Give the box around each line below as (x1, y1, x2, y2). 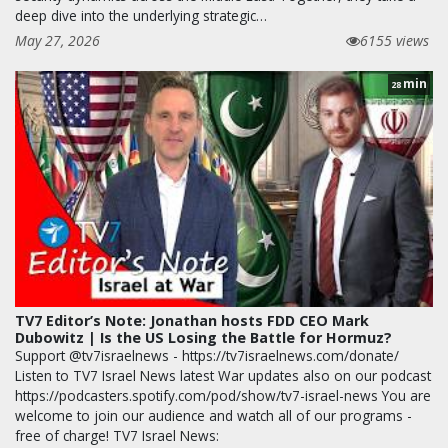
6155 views (360, 31, 429, 51)
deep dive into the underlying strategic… (15, 6, 267, 26)
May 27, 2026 (15, 31, 100, 51)
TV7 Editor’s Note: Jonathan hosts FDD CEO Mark (15, 310, 369, 330)
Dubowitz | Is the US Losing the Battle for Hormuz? (15, 327, 392, 347)
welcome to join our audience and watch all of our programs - (15, 405, 412, 425)
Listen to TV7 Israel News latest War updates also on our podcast (15, 365, 431, 385)
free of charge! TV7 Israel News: (15, 425, 219, 445)
